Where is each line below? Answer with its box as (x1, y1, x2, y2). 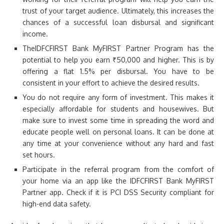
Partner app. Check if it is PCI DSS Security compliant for (22, 188, 214, 196)
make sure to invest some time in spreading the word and (22, 116, 214, 124)
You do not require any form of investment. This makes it (22, 93, 214, 101)
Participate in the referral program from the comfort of (22, 165, 214, 173)
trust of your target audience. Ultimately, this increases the (22, 6, 214, 15)
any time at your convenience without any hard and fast (22, 139, 214, 147)
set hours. (22, 150, 55, 159)
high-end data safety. (22, 199, 91, 208)
